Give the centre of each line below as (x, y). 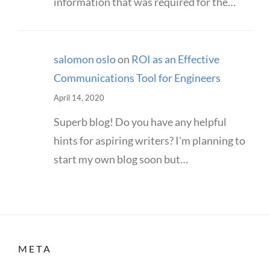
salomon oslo (84, 59)
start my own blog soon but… (121, 159)
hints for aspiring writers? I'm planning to (149, 140)
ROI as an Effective (175, 59)
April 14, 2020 (79, 97)
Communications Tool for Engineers (137, 77)
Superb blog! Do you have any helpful (140, 121)
